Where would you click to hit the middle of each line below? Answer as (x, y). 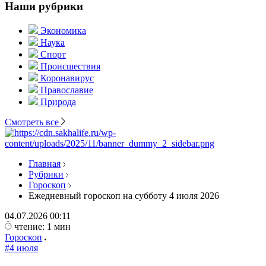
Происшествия (70, 66)
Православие (67, 90)
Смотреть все (33, 122)
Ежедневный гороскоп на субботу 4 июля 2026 (124, 196)
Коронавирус (67, 78)
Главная (45, 164)
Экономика (63, 31)
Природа (58, 102)
